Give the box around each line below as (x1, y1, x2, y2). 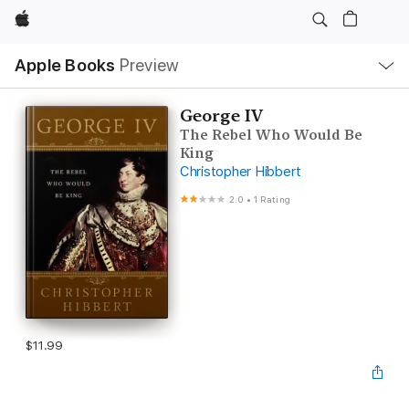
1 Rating (254, 194, 290, 204)
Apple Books (15, 55, 116, 76)
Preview (119, 55, 180, 76)
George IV (179, 106, 263, 125)
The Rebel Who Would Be (179, 127, 362, 143)
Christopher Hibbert (179, 163, 301, 180)
